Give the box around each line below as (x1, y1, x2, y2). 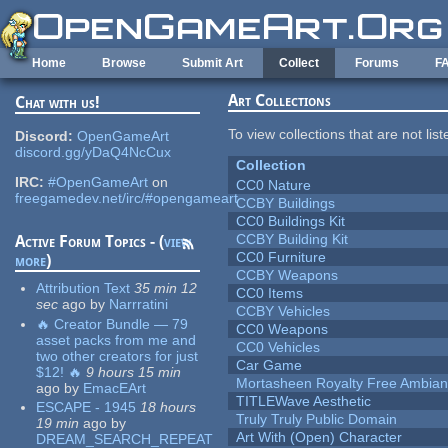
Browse (102, 56, 146, 70)
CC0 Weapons (236, 321, 329, 338)
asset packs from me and (36, 331, 197, 348)
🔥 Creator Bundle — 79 (36, 315, 189, 332)
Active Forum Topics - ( (15, 232, 165, 252)
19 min (36, 415, 80, 432)
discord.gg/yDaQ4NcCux (15, 144, 172, 161)
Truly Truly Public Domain (236, 411, 398, 428)
